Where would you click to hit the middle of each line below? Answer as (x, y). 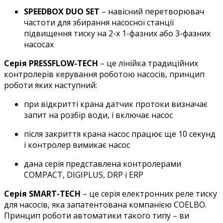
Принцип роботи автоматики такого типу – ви (97, 215)
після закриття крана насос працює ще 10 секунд (120, 134)
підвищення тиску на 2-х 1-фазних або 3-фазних (117, 33)
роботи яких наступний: (51, 85)
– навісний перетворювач (152, 11)
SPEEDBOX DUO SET (62, 11)
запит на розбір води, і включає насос (98, 115)
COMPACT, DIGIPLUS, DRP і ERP (84, 174)
